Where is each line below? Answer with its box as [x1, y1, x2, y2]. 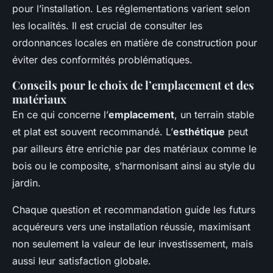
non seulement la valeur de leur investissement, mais [12, 237, 253, 250]
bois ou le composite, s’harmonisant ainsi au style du [12, 159, 255, 172]
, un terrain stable [174, 108, 254, 121]
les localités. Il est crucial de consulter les [12, 19, 202, 32]
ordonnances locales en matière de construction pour [12, 36, 257, 49]
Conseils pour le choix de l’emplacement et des [12, 77, 254, 93]
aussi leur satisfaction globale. [12, 254, 151, 267]
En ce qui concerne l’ [12, 108, 108, 121]
